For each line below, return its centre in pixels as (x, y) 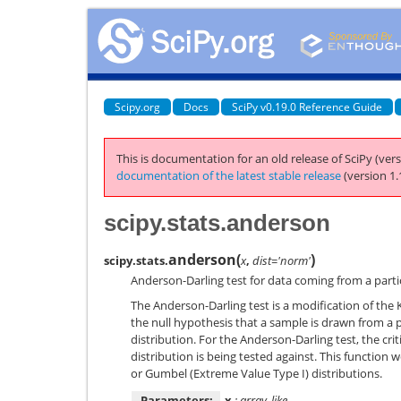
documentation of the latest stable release (229, 175)
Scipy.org (137, 107)
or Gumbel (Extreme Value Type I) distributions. (256, 373)
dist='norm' (282, 260)
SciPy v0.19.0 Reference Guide (307, 107)
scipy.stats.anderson (217, 222)
